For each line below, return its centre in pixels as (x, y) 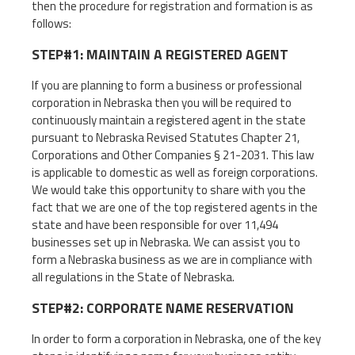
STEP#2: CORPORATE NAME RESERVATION (163, 307)
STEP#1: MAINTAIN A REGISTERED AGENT (160, 54)
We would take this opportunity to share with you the (169, 189)
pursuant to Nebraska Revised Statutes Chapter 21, (166, 137)
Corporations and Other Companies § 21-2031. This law (173, 155)
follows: (52, 23)
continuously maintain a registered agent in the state (169, 120)
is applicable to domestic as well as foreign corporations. (175, 172)
